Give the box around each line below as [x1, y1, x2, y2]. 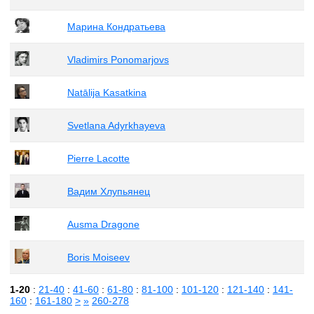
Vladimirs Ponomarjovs [67, 53, 169, 65]
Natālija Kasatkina [67, 86, 146, 98]
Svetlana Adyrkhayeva [67, 119, 165, 131]
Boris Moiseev [67, 251, 130, 263]
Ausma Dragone [67, 218, 139, 230]
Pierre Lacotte [67, 152, 130, 164]
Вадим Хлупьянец [67, 185, 150, 197]
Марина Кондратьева [67, 20, 165, 32]
